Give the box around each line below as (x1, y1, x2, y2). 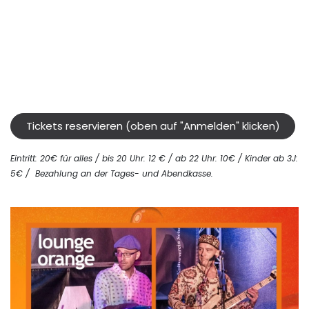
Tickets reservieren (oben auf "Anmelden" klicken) (26, 119, 280, 134)
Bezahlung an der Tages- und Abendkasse (35, 168, 211, 180)
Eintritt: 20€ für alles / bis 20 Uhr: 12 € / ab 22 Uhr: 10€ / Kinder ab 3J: (10, 152, 298, 165)
